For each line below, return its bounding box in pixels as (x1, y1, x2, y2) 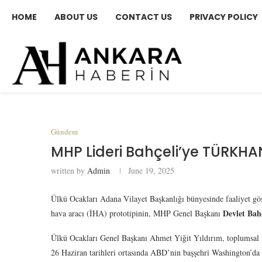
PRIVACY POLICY (189, 11, 258, 23)
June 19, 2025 (128, 165, 174, 176)
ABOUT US (54, 11, 98, 23)
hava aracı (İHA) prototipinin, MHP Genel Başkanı (51, 208, 223, 219)
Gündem (51, 126, 78, 137)
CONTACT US (115, 11, 172, 23)
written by (51, 165, 87, 176)
